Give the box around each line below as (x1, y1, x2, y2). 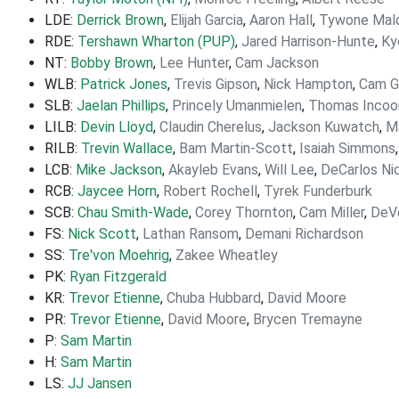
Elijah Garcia (170, 12, 243, 28)
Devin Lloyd (80, 118, 153, 135)
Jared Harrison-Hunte (241, 33, 375, 50)
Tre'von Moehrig (69, 247, 169, 264)
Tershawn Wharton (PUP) (77, 33, 235, 50)
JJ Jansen (68, 375, 132, 392)
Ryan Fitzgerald (69, 268, 167, 285)
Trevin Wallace (81, 140, 173, 157)
